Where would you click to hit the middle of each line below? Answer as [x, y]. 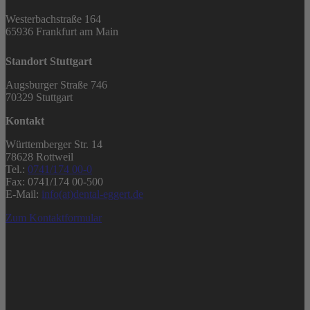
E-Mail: [24, 194]
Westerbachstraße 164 [53, 19]
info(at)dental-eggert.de [92, 194]
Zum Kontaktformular [54, 218]
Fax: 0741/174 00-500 [54, 182]
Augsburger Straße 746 [56, 85]
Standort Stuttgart [49, 62]
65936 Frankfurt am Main [62, 32]
